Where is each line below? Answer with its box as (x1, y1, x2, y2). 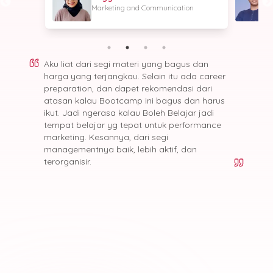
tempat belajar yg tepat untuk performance (44, 119, 221, 130)
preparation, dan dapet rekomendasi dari (44, 82, 212, 94)
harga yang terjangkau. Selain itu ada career (44, 70, 225, 82)
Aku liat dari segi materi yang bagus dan (44, 58, 208, 69)
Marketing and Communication (91, 2, 194, 12)
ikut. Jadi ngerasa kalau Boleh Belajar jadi (44, 107, 214, 118)
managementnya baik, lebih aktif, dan (44, 143, 197, 155)
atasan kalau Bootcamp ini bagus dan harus (44, 94, 225, 106)
